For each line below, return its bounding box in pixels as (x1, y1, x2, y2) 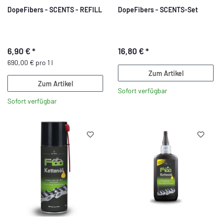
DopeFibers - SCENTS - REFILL (7, 5, 102, 14)
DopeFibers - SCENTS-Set (118, 5, 198, 14)
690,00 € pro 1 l (7, 58, 53, 67)
